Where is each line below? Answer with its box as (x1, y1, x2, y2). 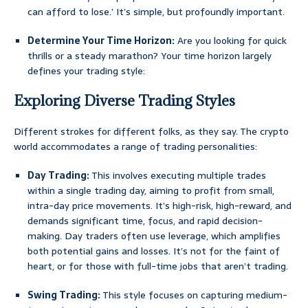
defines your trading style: (27, 63, 145, 79)
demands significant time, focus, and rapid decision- (27, 213, 263, 229)
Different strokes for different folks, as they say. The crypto (14, 124, 289, 140)
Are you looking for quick (175, 33, 287, 49)
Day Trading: (27, 168, 89, 184)
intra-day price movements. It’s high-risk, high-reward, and (27, 198, 291, 214)
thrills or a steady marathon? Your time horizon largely (27, 48, 272, 64)
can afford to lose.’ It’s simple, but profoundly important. (27, 4, 285, 20)
